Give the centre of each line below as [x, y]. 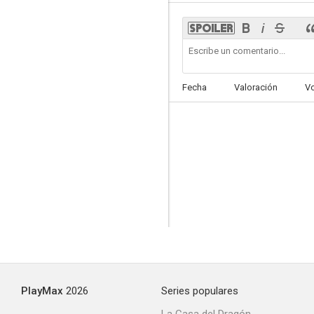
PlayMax [42, 291]
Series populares [200, 291]
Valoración [256, 87]
